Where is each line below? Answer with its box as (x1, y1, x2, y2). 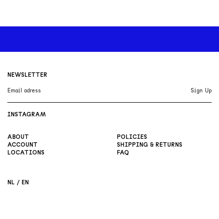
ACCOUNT (7, 142, 38, 148)
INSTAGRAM (7, 111, 46, 117)
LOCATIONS (7, 150, 44, 155)
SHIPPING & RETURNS (117, 142, 182, 148)
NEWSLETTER (7, 72, 47, 78)
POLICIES (117, 134, 147, 140)
